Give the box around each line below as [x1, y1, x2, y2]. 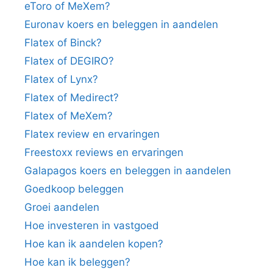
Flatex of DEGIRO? [24, 54, 114, 67]
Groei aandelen [24, 200, 99, 213]
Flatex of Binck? [24, 36, 102, 49]
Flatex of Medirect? [24, 91, 119, 104]
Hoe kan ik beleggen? [24, 255, 130, 268]
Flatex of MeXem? [24, 109, 113, 122]
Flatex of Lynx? [24, 73, 98, 85]
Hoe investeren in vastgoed [24, 219, 159, 232]
